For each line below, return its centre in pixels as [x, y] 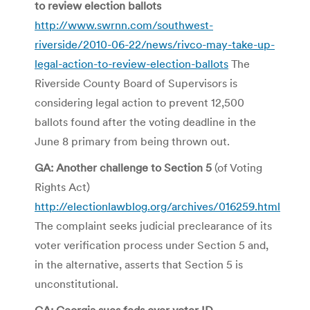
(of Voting [237, 167]
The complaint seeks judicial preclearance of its [153, 225]
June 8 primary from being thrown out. [132, 141]
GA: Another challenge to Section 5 [123, 167]
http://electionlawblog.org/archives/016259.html [157, 206]
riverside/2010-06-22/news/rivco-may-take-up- [155, 44]
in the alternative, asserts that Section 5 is [139, 264]
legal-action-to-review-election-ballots [131, 63]
